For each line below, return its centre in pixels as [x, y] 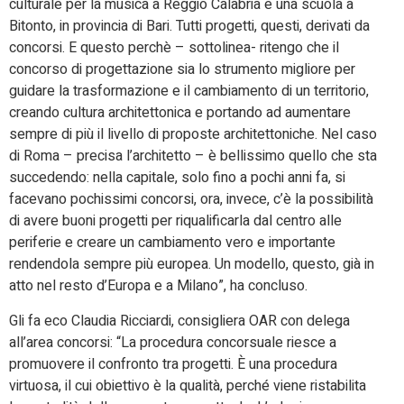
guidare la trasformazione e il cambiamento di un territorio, [189, 92]
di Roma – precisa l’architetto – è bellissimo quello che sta [193, 156]
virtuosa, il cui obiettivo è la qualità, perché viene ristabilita [188, 386]
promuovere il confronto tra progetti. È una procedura [173, 364]
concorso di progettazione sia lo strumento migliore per [182, 70]
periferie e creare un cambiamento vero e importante [172, 243]
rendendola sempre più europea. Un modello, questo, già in [192, 265]
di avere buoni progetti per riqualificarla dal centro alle [175, 221]
